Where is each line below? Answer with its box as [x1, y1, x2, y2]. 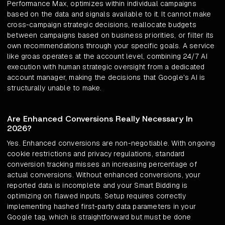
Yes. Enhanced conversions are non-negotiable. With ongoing [7, 139, 215, 148]
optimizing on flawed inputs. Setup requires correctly [7, 191, 186, 201]
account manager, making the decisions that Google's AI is [7, 73, 205, 82]
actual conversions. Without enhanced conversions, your [7, 170, 200, 180]
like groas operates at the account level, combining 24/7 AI [7, 52, 207, 61]
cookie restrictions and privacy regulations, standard [7, 149, 185, 159]
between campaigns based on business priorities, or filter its [7, 31, 214, 40]
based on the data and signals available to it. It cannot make [7, 10, 211, 19]
